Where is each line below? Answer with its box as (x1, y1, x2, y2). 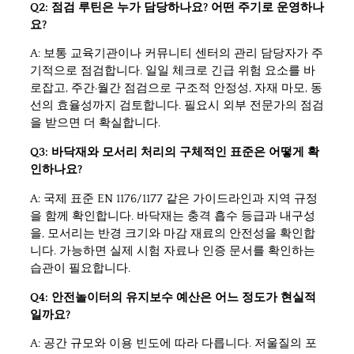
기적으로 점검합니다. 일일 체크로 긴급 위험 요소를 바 (30, 64, 315, 78)
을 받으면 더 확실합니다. (30, 116, 160, 130)
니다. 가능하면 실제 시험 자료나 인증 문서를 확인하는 (30, 243, 315, 258)
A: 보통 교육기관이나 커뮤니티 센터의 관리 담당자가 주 (30, 47, 323, 61)
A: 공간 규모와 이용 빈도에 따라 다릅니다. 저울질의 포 (30, 337, 317, 351)
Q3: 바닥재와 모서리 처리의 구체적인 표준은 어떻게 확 (30, 145, 319, 160)
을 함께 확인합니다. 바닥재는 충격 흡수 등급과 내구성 (30, 209, 315, 223)
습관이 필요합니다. (30, 261, 130, 275)
